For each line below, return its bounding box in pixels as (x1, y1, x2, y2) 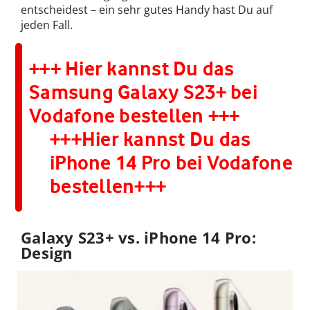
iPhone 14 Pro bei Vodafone (50, 151, 293, 175)
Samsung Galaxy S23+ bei (29, 80, 257, 104)
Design (21, 242, 73, 264)
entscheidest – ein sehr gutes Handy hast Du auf (21, 2, 273, 18)
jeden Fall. (21, 17, 73, 33)
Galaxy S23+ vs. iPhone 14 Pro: (21, 227, 256, 248)
